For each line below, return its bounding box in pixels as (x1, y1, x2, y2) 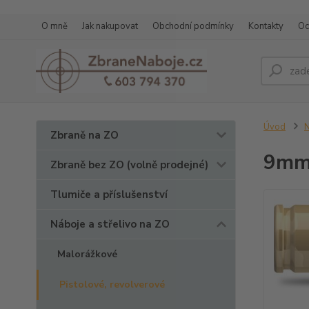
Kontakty (248, 20, 283, 32)
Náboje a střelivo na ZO (50, 217, 170, 231)
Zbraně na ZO (50, 128, 119, 142)
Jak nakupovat (82, 20, 138, 32)
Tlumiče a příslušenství (50, 188, 168, 201)
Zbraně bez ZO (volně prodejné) (50, 158, 208, 172)
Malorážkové (57, 248, 117, 261)
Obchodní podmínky (152, 20, 234, 32)
